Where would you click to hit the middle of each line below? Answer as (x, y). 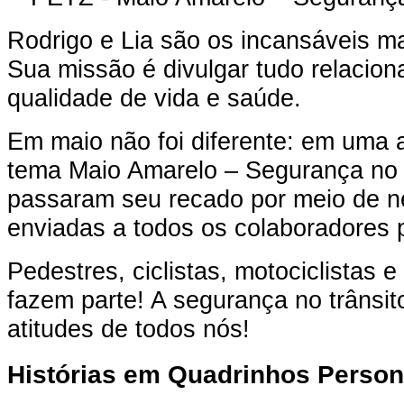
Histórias (62, 375)
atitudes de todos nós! (129, 328)
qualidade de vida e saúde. (154, 97)
